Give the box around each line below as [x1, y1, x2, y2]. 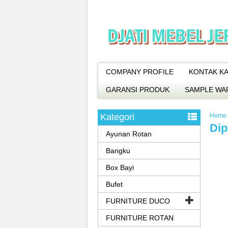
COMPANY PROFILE [106, 68, 174, 76]
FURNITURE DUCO [106, 197, 170, 205]
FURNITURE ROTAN [106, 214, 174, 222]
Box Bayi [106, 163, 134, 172]
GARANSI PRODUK [106, 85, 169, 94]
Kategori [100, 112, 134, 122]
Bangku [106, 147, 130, 155]
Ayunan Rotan [106, 130, 152, 138]
